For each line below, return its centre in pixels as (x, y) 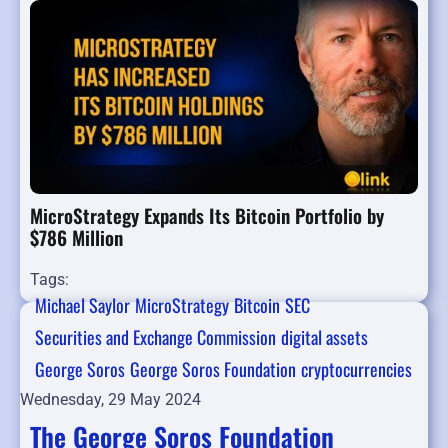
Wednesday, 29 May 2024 (110, 400)
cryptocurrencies (356, 369)
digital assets (324, 337)
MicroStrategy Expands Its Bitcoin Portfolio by (207, 215)
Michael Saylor (82, 305)
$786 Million (76, 237)
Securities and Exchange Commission (155, 337)
